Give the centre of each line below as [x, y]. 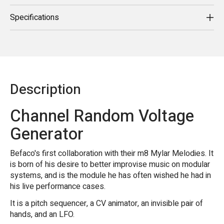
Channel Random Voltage [102, 116]
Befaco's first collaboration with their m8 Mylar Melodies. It [112, 153]
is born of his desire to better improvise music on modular [110, 164]
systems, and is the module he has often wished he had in [110, 175]
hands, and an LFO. [42, 214]
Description [45, 90]
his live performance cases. [59, 186]
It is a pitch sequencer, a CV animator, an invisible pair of [106, 203]
